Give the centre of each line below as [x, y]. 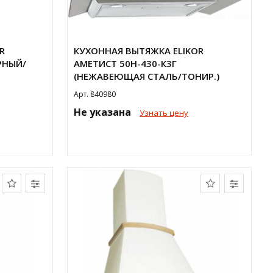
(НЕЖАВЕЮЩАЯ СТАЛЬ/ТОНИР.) [147, 76]
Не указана [104, 112]
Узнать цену [164, 113]
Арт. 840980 [95, 94]
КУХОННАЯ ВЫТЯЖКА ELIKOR [139, 51]
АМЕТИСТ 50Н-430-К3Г [126, 63]
